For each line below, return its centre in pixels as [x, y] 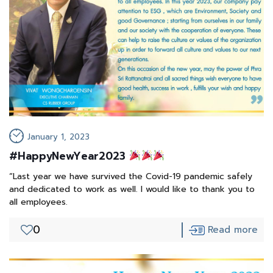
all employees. [38, 202]
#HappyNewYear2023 [69, 156]
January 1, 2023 [58, 136]
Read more [233, 229]
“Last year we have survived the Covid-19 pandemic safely [131, 176]
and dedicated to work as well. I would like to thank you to [132, 189]
